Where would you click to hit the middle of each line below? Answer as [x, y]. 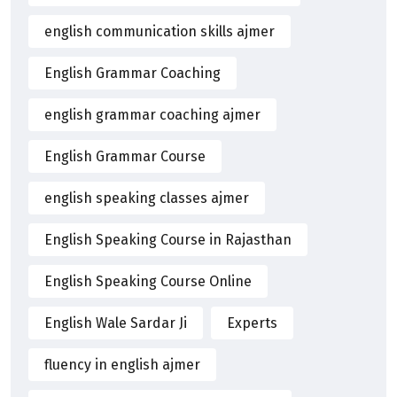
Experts [252, 323]
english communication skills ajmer [160, 31]
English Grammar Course [125, 156]
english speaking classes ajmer [147, 198]
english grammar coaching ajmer [152, 114]
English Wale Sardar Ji [116, 323]
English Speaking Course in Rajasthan [168, 239]
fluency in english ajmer [122, 364]
